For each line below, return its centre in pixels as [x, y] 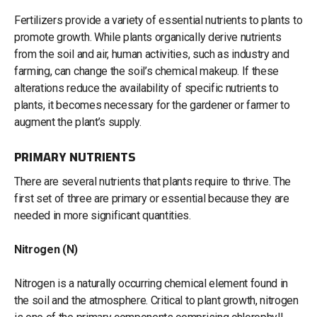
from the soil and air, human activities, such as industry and [152, 54]
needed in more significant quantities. [104, 215]
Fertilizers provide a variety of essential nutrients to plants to [158, 20]
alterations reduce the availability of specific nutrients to [146, 88]
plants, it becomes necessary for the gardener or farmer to [152, 105]
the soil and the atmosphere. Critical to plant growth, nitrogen [156, 300]
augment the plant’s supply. [79, 122]
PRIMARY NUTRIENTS [75, 157]
